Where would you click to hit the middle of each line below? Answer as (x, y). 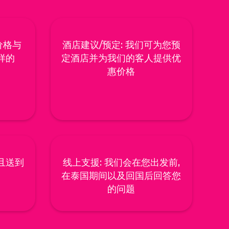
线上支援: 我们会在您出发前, (121, 163)
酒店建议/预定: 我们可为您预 (121, 45)
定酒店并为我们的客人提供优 (121, 59)
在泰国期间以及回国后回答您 (121, 176)
